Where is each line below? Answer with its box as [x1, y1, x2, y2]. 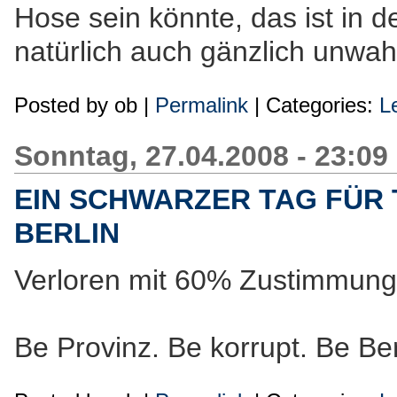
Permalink [155, 93, 248, 117]
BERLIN [14, 217, 120, 249]
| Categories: [248, 93, 379, 117]
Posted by [14, 93, 114, 117]
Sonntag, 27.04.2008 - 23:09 [14, 140, 388, 172]
